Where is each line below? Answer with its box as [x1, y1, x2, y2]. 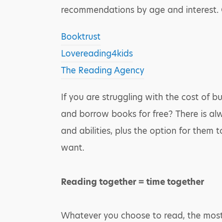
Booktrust [60, 31, 101, 43]
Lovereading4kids [60, 48, 133, 59]
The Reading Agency [60, 64, 144, 76]
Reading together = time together [60, 176, 204, 188]
